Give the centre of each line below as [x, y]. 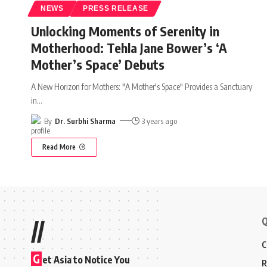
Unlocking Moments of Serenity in [125, 31]
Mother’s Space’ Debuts [98, 64]
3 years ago [160, 121]
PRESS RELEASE [115, 8]
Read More [59, 147]
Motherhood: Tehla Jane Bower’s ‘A [129, 47]
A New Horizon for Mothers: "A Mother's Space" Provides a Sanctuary [142, 86]
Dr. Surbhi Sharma [85, 121]
